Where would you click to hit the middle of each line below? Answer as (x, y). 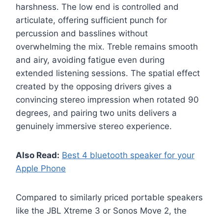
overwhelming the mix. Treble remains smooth (107, 47)
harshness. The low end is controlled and (97, 7)
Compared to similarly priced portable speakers (109, 198)
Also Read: (38, 155)
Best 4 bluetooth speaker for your (128, 155)
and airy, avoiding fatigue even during (90, 60)
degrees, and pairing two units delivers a (96, 113)
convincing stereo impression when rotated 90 (107, 100)
